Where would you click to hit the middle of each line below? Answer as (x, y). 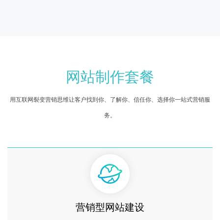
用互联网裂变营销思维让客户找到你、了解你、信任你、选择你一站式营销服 (110, 99)
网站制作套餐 (110, 76)
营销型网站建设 (110, 207)
